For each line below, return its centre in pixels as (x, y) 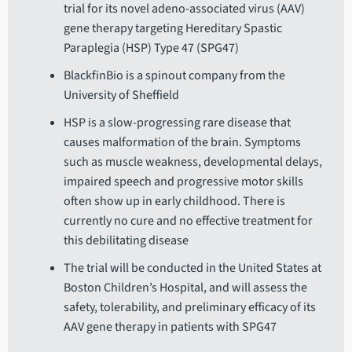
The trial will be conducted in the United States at (193, 268)
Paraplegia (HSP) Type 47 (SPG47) (152, 48)
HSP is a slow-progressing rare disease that (178, 123)
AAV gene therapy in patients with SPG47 (170, 327)
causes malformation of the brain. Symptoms (183, 142)
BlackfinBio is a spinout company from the (175, 75)
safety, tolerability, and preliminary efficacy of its (190, 307)
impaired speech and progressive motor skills (184, 181)
